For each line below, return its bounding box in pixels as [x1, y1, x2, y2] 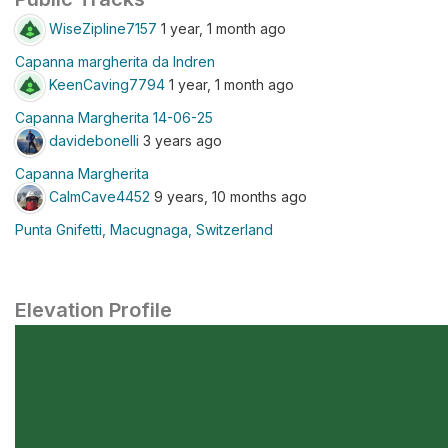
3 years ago [139, 131, 222, 149]
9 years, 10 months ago [150, 187, 307, 205]
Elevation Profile [15, 298, 172, 322]
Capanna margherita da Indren [15, 53, 215, 70]
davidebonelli [49, 131, 139, 149]
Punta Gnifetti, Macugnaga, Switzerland [15, 221, 273, 238]
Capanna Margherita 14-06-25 [15, 109, 213, 126]
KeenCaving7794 [49, 75, 165, 93]
